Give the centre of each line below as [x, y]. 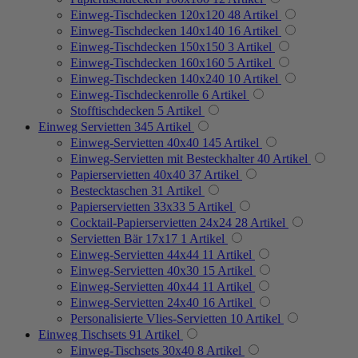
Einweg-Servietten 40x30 [135, 270]
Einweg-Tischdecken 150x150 [147, 46]
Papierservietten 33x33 [128, 206]
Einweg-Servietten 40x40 [135, 142]
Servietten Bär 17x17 [124, 238]
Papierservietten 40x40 [128, 174]
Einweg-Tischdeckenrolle [135, 94]
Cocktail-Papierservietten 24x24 [151, 222]
